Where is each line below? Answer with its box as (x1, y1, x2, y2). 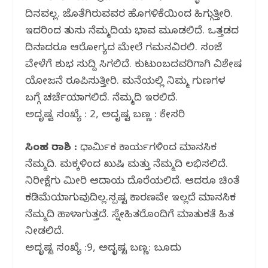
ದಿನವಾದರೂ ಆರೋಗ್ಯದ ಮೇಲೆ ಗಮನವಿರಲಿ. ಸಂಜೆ (25, 41, 223, 56)
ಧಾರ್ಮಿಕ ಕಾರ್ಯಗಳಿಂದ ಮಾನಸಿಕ (80, 141, 217, 156)
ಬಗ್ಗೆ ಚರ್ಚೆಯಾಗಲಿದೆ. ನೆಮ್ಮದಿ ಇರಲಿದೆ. (25, 92, 178, 106)
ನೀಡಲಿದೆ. (25, 225, 65, 239)
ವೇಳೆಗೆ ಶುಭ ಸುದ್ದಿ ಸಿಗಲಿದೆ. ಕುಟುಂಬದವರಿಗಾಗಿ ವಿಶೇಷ (25, 58, 242, 72)
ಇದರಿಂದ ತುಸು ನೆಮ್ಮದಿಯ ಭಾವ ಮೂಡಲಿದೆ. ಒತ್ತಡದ (25, 25, 239, 39)
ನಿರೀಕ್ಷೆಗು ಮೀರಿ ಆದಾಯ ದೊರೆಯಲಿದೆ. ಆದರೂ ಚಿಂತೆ (25, 175, 240, 189)
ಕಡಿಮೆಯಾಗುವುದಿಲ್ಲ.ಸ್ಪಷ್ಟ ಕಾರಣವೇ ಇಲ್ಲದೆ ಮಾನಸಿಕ (25, 191, 236, 206)
